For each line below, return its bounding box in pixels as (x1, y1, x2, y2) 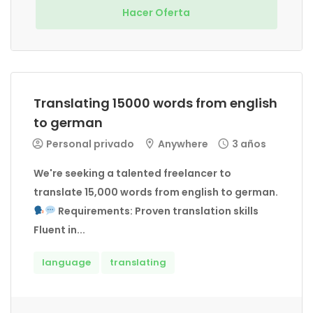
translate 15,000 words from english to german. (34, 185, 278, 199)
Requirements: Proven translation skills (55, 204, 259, 218)
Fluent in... (34, 223, 85, 237)
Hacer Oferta (122, 6, 192, 20)
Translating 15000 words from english (34, 94, 277, 112)
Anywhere (156, 137, 208, 151)
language (42, 256, 91, 269)
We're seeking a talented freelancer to (34, 166, 231, 180)
